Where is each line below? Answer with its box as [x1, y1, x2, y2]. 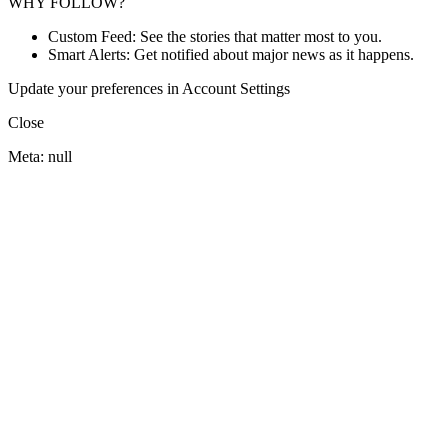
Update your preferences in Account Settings [8, 80, 290, 97]
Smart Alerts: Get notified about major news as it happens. [48, 46, 414, 63]
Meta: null [8, 148, 72, 165]
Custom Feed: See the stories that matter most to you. [48, 28, 382, 45]
